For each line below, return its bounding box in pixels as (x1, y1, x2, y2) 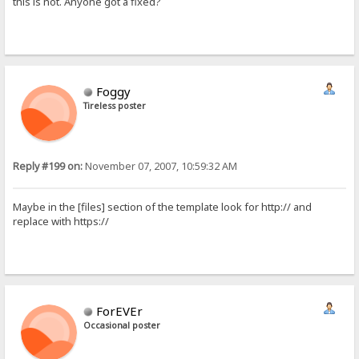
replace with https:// (13, 214, 110, 229)
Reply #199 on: (13, 159, 83, 174)
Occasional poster (83, 320, 161, 332)
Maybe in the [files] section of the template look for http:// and (13, 200, 313, 215)
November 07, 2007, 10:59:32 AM (83, 159, 238, 174)
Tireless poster (83, 100, 147, 112)
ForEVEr (96, 303, 143, 320)
